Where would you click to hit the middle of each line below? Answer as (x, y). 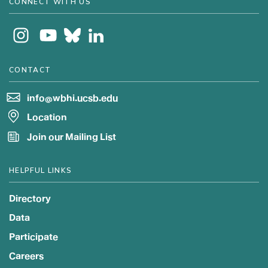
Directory (30, 198)
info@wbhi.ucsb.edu (72, 98)
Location (47, 118)
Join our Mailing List (71, 137)
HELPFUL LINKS (41, 170)
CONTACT (30, 70)
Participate (33, 237)
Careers (26, 256)
